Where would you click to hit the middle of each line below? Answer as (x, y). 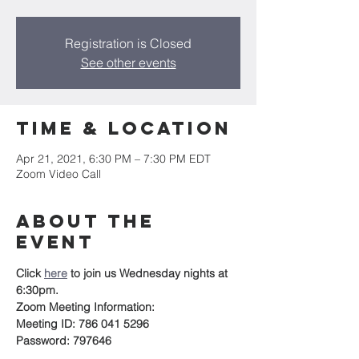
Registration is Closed (128, 43)
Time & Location (124, 128)
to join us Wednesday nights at (151, 273)
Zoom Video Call (58, 174)
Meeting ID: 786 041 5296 (83, 324)
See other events (128, 63)
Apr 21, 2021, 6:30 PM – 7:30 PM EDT (113, 159)
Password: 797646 (64, 341)
